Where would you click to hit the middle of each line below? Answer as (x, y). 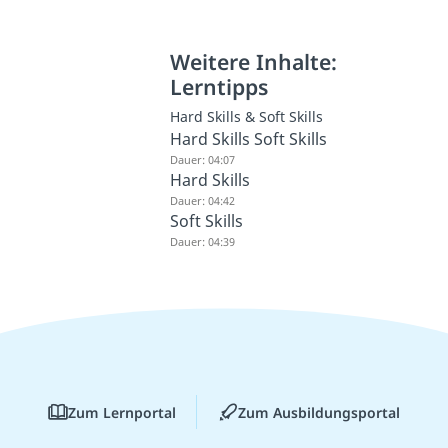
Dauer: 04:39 (203, 241)
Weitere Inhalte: (254, 61)
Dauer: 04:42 (203, 200)
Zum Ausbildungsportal (319, 412)
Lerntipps (219, 86)
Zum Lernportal (122, 412)
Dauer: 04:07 (203, 159)
